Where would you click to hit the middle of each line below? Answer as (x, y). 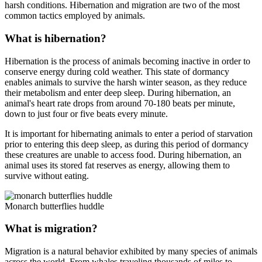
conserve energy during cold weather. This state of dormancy (117, 71)
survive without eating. (47, 175)
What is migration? (51, 229)
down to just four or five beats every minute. (86, 113)
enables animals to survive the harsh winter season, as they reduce (126, 82)
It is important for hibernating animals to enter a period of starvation (129, 133)
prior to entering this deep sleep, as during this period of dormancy (127, 144)
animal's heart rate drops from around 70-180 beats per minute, (120, 103)
